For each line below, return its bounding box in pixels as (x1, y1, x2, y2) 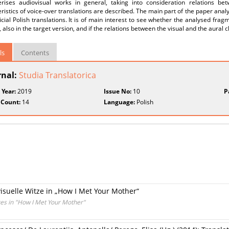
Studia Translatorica (19, 70, 96, 81)
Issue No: (104, 87, 132, 96)
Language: (104, 98, 135, 106)
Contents (21, 48, 49, 57)
